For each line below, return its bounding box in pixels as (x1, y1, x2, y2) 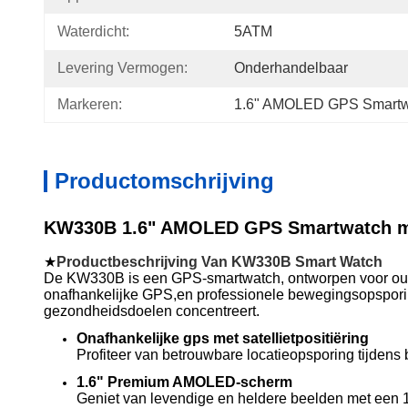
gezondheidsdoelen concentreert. (44, 303, 260, 319)
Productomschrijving (55, 168, 274, 193)
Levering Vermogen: (57, 60, 188, 76)
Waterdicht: (57, 24, 129, 39)
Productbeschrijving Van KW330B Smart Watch (56, 254, 382, 270)
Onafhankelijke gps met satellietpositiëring (76, 331, 369, 346)
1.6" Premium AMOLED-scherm (76, 374, 292, 390)
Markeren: (57, 97, 122, 112)
